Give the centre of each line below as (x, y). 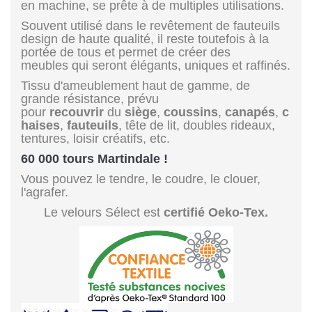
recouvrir (77, 112)
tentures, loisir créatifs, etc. (95, 138)
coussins (189, 112)
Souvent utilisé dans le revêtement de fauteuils (150, 25)
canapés (248, 112)
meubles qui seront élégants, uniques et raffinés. (156, 65)
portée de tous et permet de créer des (126, 52)
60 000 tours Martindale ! (94, 158)
